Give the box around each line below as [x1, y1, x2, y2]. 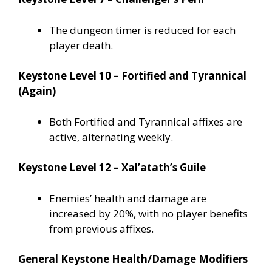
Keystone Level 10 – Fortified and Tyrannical [18, 69, 246, 83]
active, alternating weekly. [49, 129, 173, 144]
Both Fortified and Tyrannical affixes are [49, 114, 242, 129]
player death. [49, 38, 113, 52]
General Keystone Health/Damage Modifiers [18, 252, 248, 267]
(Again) [18, 84, 56, 98]
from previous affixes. [49, 221, 154, 236]
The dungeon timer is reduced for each [49, 22, 236, 37]
